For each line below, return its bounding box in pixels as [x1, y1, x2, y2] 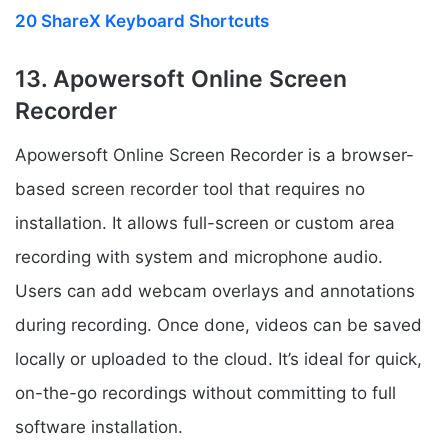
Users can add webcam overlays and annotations [15, 281, 415, 302]
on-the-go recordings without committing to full [15, 383, 396, 404]
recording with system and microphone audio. [15, 247, 383, 268]
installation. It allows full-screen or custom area [15, 213, 395, 234]
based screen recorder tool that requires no [15, 179, 365, 200]
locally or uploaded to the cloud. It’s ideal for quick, [15, 349, 422, 370]
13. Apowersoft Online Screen [15, 64, 347, 93]
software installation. [15, 417, 183, 438]
